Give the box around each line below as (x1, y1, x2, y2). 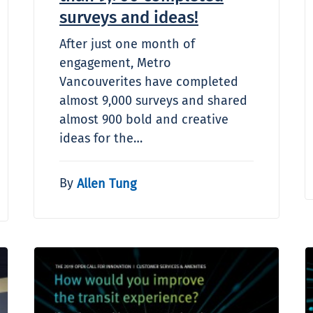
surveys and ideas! (59, 7, 198, 27)
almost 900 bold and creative (59, 111, 228, 127)
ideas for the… (59, 130, 143, 146)
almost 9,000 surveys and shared (59, 92, 247, 108)
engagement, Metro (59, 54, 171, 71)
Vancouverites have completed (59, 73, 238, 89)
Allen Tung (77, 175, 136, 191)
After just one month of (59, 36, 195, 52)
